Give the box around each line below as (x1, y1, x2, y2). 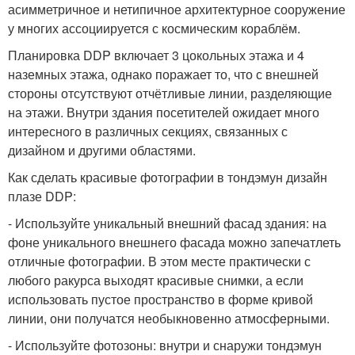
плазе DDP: (8, 186, 76, 205)
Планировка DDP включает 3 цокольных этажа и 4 (8, 45, 304, 64)
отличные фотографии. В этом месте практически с (8, 251, 311, 270)
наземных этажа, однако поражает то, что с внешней (8, 64, 319, 83)
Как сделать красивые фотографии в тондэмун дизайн (8, 167, 327, 186)
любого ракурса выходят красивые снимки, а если (8, 270, 303, 289)
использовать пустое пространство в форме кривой (8, 289, 313, 308)
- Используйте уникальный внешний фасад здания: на (8, 213, 326, 232)
